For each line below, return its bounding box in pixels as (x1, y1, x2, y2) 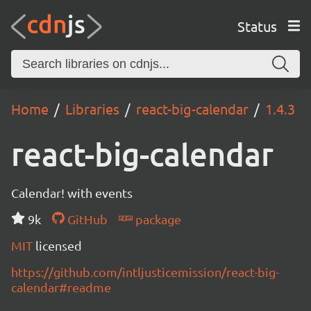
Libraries (65, 100, 119, 117)
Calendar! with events (11, 185, 133, 200)
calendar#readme (11, 280, 111, 294)
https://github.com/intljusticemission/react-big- (11, 264, 279, 279)
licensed (35, 238, 82, 253)
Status (237, 17, 277, 35)
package (132, 212, 181, 226)
